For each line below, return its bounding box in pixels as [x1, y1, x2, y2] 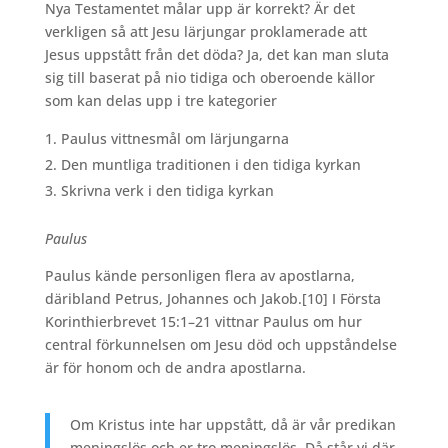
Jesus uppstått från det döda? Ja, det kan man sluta [44, 45, 389, 65]
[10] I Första [301, 289, 381, 309]
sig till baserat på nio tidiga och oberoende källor [44, 68, 375, 88]
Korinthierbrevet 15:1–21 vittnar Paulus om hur [44, 312, 362, 332]
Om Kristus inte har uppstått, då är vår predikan [69, 415, 396, 435]
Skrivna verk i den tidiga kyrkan [60, 181, 274, 201]
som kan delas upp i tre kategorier [44, 91, 277, 111]
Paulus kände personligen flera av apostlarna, [44, 266, 355, 286]
